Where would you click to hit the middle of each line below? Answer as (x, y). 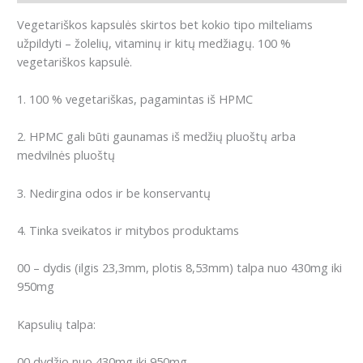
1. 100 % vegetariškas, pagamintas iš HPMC (135, 99)
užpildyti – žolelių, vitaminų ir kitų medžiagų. (136, 43)
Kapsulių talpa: (56, 324)
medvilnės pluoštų (66, 155)
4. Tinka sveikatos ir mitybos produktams (128, 231)
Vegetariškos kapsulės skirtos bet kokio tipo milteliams (165, 24)
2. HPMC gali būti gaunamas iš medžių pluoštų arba (156, 137)
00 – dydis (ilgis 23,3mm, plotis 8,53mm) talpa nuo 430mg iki (179, 268)
